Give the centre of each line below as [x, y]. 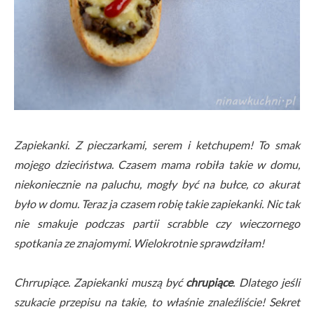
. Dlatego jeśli [267, 282]
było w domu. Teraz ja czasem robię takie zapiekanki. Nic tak [157, 203]
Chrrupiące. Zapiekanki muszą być [100, 282]
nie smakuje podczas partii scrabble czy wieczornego [157, 223]
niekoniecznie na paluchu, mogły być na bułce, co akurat [157, 184]
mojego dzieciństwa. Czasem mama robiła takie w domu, [157, 164]
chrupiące [210, 282]
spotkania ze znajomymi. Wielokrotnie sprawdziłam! [140, 243]
